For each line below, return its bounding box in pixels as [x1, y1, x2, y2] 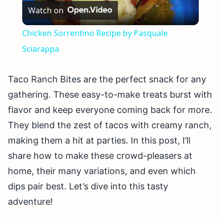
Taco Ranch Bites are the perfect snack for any [8, 74, 206, 85]
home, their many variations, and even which [8, 166, 196, 177]
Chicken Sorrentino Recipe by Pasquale [22, 28, 168, 39]
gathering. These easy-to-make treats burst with [8, 89, 212, 100]
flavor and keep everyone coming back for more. [8, 105, 212, 115]
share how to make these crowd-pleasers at [8, 150, 192, 161]
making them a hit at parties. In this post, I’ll [8, 135, 190, 146]
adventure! [8, 196, 53, 207]
